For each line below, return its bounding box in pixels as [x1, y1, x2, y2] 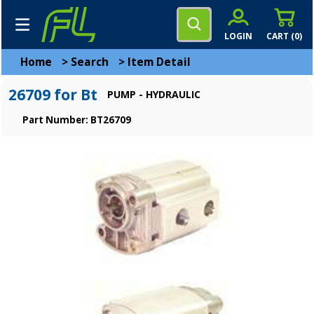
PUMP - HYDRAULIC [107, 88, 200, 101]
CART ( [266, 30, 294, 41]
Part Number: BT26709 [22, 114, 131, 126]
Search [71, 55, 109, 69]
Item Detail [128, 55, 191, 69]
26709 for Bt [8, 85, 97, 104]
